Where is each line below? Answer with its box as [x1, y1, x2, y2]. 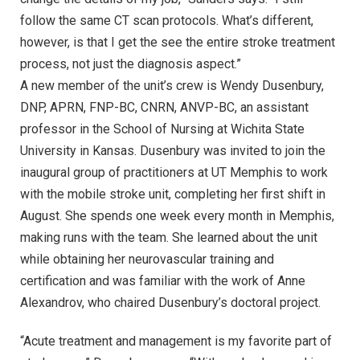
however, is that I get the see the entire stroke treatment [20, 34, 335, 50]
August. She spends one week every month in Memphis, [20, 207, 334, 223]
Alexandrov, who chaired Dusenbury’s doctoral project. [20, 294, 321, 310]
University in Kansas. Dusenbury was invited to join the [20, 142, 325, 158]
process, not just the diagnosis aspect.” [20, 55, 241, 72]
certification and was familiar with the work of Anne [20, 272, 305, 288]
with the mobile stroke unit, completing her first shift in [20, 186, 325, 202]
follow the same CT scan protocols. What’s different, [20, 12, 313, 28]
